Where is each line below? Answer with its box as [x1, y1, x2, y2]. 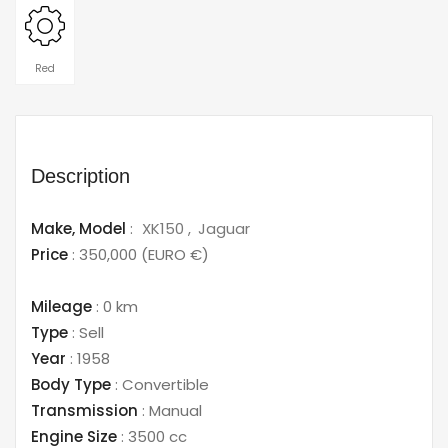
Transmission [31, 399, 138, 421]
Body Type [31, 373, 111, 395]
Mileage [31, 295, 92, 317]
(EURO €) [137, 243, 209, 265]
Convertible [118, 373, 209, 395]
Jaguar [198, 217, 250, 239]
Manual [145, 399, 202, 421]
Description [31, 164, 130, 187]
